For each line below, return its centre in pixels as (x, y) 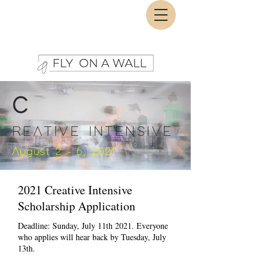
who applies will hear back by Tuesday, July (92, 237)
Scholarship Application (77, 206)
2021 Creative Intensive (75, 190)
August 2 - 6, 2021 (64, 152)
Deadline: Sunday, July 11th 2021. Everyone (93, 226)
